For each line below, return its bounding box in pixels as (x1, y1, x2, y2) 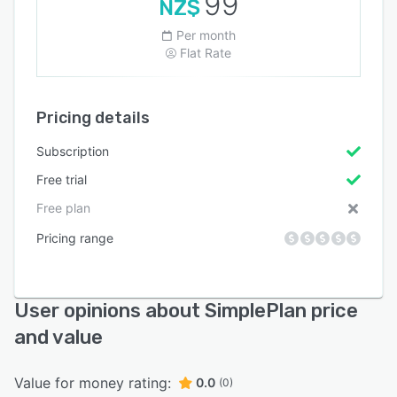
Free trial (36, 172, 87, 187)
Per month (175, 27, 236, 43)
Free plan (36, 200, 90, 215)
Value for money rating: (14, 374, 171, 392)
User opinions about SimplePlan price (14, 299, 358, 323)
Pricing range (36, 230, 113, 245)
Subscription (36, 144, 109, 159)
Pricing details (36, 108, 150, 128)
